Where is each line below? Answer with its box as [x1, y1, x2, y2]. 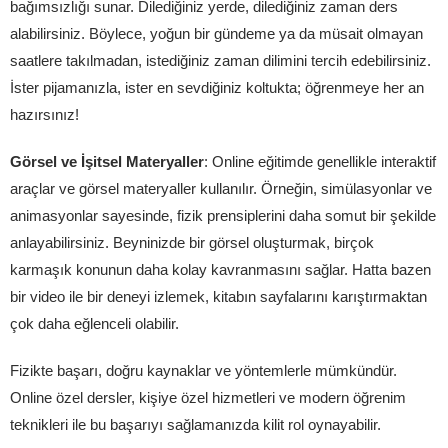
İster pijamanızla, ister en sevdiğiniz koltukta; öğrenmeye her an [10, 79, 424, 96]
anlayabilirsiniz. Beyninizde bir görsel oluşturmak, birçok [10, 234, 374, 251]
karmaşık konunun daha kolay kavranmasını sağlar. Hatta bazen [10, 261, 431, 278]
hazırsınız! [10, 106, 79, 123]
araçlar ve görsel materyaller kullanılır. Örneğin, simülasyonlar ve [10, 180, 432, 197]
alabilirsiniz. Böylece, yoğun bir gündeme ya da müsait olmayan [10, 25, 423, 42]
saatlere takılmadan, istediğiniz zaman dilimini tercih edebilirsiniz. [10, 52, 431, 69]
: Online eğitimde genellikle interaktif [204, 153, 436, 170]
